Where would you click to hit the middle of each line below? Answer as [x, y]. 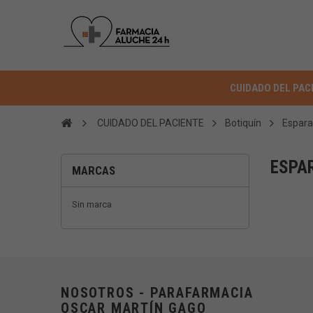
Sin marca [92, 204]
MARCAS [94, 170]
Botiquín [243, 123]
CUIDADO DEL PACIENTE [151, 123]
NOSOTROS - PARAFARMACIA [157, 293]
